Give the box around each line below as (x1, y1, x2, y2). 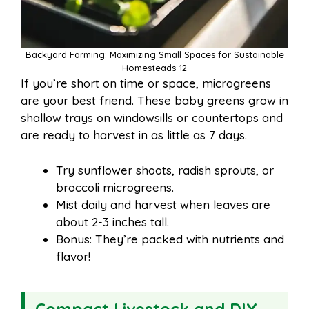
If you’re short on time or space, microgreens (21, 76, 271, 91)
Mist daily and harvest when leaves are (56, 197, 270, 212)
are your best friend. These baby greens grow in (21, 93, 288, 108)
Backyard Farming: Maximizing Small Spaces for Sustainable (25, 49, 284, 61)
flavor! (56, 248, 90, 263)
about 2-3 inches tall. (56, 214, 169, 229)
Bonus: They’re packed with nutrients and (56, 231, 284, 246)
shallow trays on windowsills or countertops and (21, 110, 283, 126)
